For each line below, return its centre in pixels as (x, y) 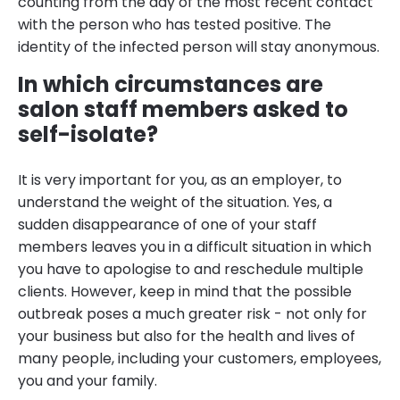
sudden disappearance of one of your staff (167, 225)
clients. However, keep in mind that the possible (185, 292)
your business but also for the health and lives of (187, 337)
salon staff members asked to (183, 110)
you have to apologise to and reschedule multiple (191, 270)
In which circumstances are (171, 85)
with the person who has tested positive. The (175, 25)
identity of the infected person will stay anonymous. (199, 47)
